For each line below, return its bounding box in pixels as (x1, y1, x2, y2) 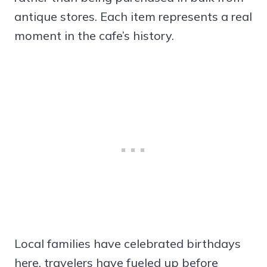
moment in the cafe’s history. (14, 28, 174, 44)
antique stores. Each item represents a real (14, 9, 252, 24)
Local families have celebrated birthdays (14, 236, 241, 252)
